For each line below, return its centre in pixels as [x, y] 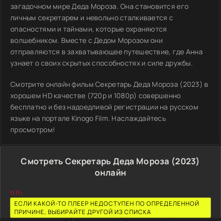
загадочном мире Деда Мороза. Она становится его [100, 6]
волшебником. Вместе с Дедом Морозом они [87, 40]
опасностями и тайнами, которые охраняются [89, 29]
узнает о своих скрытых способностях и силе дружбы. [102, 63]
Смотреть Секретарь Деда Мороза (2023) [110, 161]
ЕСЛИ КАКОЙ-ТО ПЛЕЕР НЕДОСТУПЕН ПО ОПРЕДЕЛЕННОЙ [107, 203]
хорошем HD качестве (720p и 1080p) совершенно [96, 95]
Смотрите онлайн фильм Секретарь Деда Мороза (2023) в [110, 84]
